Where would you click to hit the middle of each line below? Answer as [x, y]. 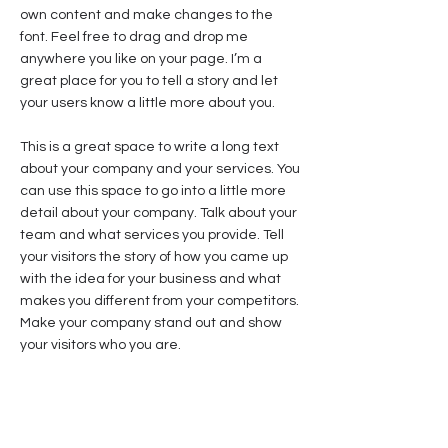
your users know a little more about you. [147, 103]
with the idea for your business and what [150, 279]
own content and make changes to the [146, 15]
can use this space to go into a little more [153, 191]
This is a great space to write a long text [149, 147]
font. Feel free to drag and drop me [134, 37]
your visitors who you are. [100, 345]
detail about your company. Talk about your [158, 213]
